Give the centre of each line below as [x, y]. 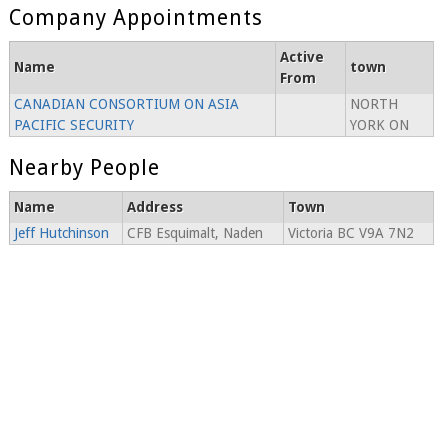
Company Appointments [135, 18]
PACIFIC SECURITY [73, 125]
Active [301, 57]
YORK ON [379, 125]
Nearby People [84, 168]
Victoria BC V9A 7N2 [350, 233]
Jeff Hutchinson [61, 233]
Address [154, 207]
